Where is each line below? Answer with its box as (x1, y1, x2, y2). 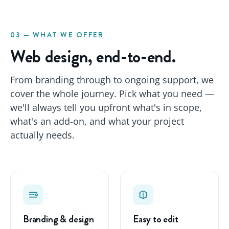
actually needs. (10, 128, 75, 141)
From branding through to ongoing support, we (10, 73, 214, 86)
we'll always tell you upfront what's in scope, (10, 101, 202, 113)
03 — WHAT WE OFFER (10, 29, 104, 40)
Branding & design (23, 212, 94, 226)
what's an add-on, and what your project (10, 114, 184, 127)
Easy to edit (133, 212, 178, 226)
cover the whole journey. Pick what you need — (10, 87, 214, 100)
